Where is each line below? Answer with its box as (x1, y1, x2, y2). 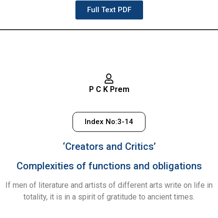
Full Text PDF (87, 5, 131, 14)
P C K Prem (89, 84, 129, 94)
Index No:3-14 (85, 117, 133, 127)
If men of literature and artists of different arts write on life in (5, 181, 213, 190)
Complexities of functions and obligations (16, 160, 202, 172)
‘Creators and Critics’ (62, 141, 156, 153)
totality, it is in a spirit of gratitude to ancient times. (23, 192, 195, 202)
